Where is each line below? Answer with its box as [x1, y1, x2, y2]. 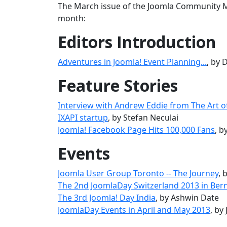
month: [58, 13, 86, 24]
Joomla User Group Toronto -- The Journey [58, 168, 218, 179]
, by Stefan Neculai [108, 112, 178, 123]
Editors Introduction [58, 31, 216, 53]
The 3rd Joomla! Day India [58, 192, 156, 203]
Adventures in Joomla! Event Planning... [58, 56, 207, 67]
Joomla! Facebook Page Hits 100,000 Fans [58, 124, 215, 135]
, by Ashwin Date [156, 192, 219, 203]
